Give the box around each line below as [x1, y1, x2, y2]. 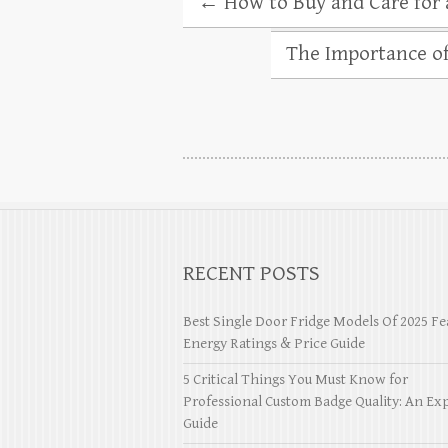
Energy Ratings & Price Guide [183, 334, 365, 352]
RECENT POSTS [183, 260, 320, 286]
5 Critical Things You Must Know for [183, 370, 408, 388]
